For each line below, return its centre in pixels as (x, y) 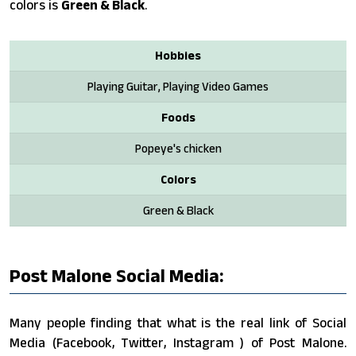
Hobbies (178, 55)
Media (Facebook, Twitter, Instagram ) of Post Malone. (178, 342)
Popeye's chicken (178, 148)
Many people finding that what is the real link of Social (178, 322)
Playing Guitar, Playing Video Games (178, 86)
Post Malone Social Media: (117, 275)
